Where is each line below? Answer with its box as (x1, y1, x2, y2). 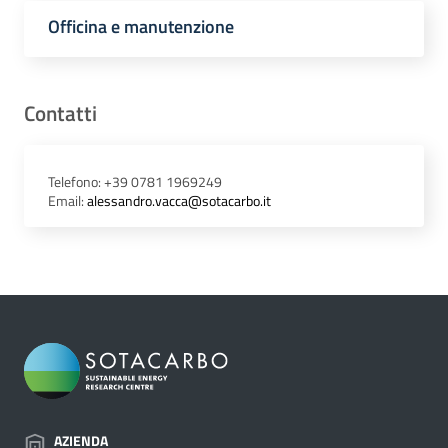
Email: (48, 190, 87, 213)
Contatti (24, 97, 97, 130)
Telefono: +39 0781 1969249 (48, 171, 222, 194)
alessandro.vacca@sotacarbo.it (87, 190, 271, 213)
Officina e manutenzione (48, 13, 234, 41)
